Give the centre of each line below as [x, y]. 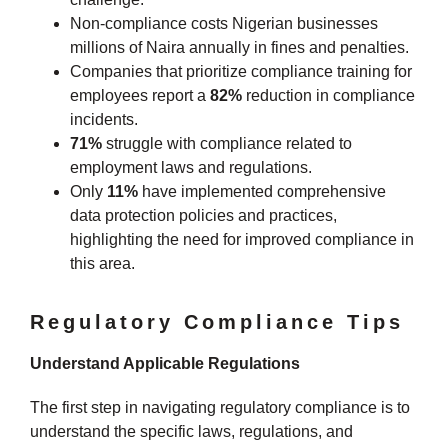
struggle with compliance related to [227, 143]
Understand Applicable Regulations [165, 363]
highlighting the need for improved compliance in [242, 239]
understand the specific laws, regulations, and [191, 431]
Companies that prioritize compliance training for [241, 71]
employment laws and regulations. [191, 167]
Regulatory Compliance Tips [217, 321]
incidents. [104, 119]
